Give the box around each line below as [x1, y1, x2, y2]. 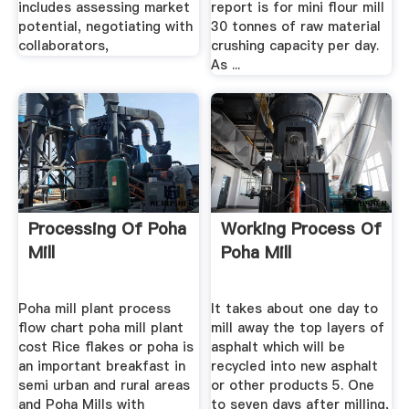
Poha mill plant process [17, 299, 171, 318]
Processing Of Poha [27, 217, 186, 241]
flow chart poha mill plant [17, 318, 184, 337]
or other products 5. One [211, 375, 375, 394]
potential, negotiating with [17, 17, 193, 37]
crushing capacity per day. [211, 37, 380, 56]
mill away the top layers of [211, 318, 385, 337]
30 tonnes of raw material [211, 17, 382, 37]
